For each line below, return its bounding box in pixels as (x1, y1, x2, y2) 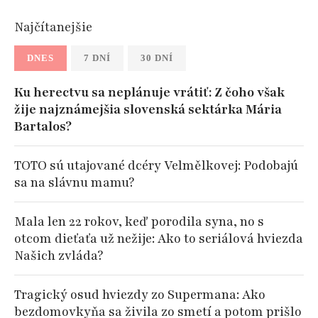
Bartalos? (14, 118, 72, 136)
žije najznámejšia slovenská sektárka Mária (14, 101, 282, 119)
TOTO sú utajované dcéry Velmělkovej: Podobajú (14, 157, 298, 175)
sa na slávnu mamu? (14, 174, 134, 192)
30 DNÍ (141, 53, 173, 64)
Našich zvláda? (14, 247, 103, 265)
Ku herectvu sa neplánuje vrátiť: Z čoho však (14, 84, 285, 102)
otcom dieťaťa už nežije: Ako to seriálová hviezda (14, 230, 303, 248)
